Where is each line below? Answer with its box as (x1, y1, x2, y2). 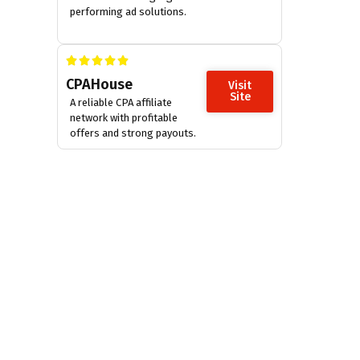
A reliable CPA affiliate (70, 96, 172, 108)
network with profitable (70, 111, 178, 124)
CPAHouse (66, 76, 133, 94)
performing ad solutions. (70, 5, 186, 18)
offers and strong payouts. (70, 126, 196, 139)
